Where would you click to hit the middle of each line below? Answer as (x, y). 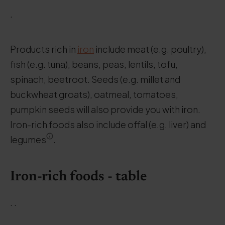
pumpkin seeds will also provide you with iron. (105, 109)
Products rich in (44, 49)
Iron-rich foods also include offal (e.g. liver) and (108, 124)
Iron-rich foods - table (78, 177)
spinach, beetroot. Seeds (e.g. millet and (95, 79)
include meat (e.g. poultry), (150, 49)
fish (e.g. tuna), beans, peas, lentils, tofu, (94, 64)
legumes (28, 139)
